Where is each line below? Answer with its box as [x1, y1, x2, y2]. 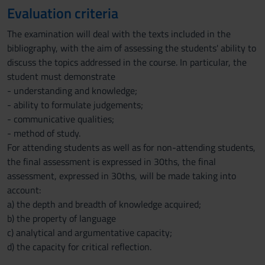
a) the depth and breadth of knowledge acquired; [7, 197, 201, 211]
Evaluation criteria [7, 2, 118, 24]
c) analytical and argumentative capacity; [7, 225, 172, 240]
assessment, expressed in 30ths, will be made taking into [7, 169, 236, 183]
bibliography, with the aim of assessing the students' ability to [7, 41, 256, 55]
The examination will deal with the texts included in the [7, 27, 231, 41]
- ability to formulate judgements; [7, 98, 143, 112]
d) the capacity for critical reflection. [7, 240, 151, 254]
